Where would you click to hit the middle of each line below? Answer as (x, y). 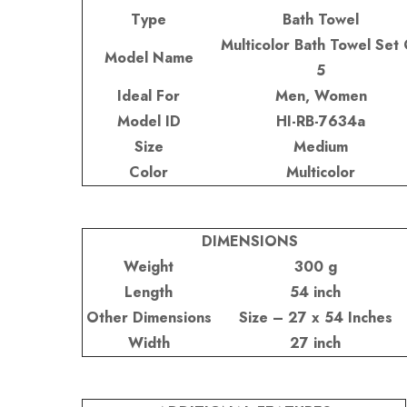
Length (149, 292)
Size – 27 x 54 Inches (315, 317)
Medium (321, 146)
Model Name (149, 57)
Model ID (149, 121)
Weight (149, 266)
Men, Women (321, 95)
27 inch (315, 342)
